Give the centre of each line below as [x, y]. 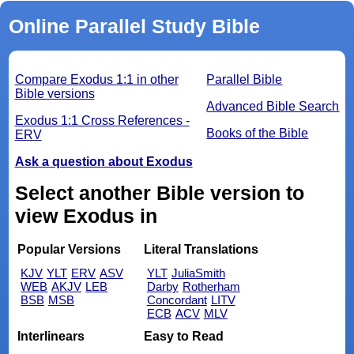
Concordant [177, 300]
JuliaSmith [198, 273]
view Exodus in [148, 215]
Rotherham [211, 287]
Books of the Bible [258, 133]
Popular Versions [70, 250]
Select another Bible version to [159, 192]
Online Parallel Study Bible [134, 26]
